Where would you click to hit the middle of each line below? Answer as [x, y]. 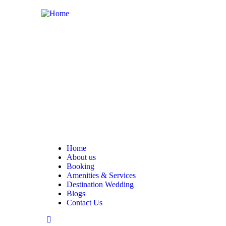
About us [81, 157]
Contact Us [84, 203]
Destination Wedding [100, 185]
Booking [80, 166]
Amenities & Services [101, 176]
